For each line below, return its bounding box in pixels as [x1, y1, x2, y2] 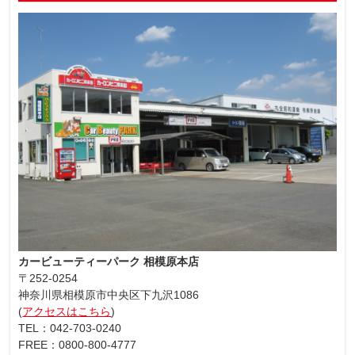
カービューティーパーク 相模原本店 [18, 254, 200, 268]
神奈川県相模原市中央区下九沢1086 [18, 288, 200, 301]
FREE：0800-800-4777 [18, 338, 137, 351]
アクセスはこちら [22, 304, 112, 318]
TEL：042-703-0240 [18, 321, 122, 334]
